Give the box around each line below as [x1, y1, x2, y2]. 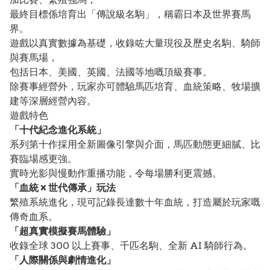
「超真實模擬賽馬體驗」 [10, 225, 116, 237]
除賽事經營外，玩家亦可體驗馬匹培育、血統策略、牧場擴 [10, 81, 260, 93]
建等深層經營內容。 [10, 95, 96, 107]
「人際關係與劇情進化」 [10, 254, 116, 266]
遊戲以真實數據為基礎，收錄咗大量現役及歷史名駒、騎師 [10, 37, 260, 49]
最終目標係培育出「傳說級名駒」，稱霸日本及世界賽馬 [10, 8, 251, 20]
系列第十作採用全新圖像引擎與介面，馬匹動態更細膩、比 [10, 139, 260, 151]
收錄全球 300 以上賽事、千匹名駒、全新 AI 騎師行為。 [10, 240, 253, 252]
